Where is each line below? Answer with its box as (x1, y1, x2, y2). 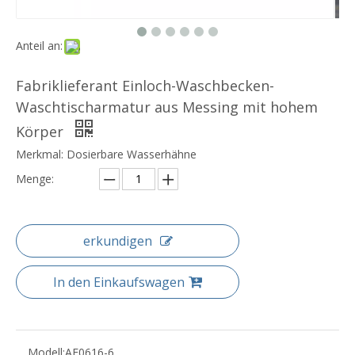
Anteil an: (16, 38, 63, 54)
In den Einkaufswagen (53, 273, 185, 292)
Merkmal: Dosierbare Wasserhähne (16, 147, 197, 162)
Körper (16, 122, 67, 142)
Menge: (16, 171, 54, 187)
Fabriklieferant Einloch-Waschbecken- (16, 76, 274, 96)
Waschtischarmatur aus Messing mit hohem (16, 97, 318, 117)
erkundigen (82, 232, 152, 250)
